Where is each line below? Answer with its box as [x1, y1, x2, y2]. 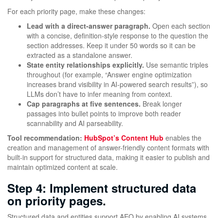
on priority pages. [7, 192, 106, 209]
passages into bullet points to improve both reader [27, 109, 181, 119]
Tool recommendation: [7, 133, 84, 143]
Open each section [150, 21, 210, 31]
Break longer [141, 99, 182, 109]
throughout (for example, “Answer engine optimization [27, 70, 192, 80]
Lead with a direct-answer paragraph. [27, 21, 150, 31]
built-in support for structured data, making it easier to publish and [7, 152, 210, 163]
